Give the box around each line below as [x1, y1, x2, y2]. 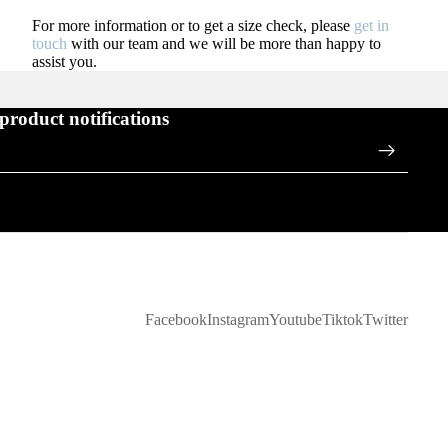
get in [350, 17, 389, 35]
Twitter [363, 310, 408, 328]
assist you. [32, 53, 97, 71]
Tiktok [322, 310, 363, 328]
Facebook [145, 310, 207, 328]
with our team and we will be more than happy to [71, 35, 381, 53]
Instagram [207, 310, 269, 328]
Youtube [269, 310, 322, 328]
